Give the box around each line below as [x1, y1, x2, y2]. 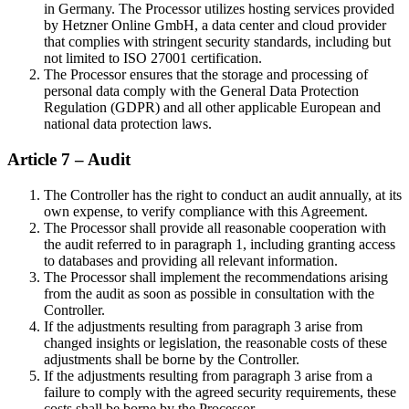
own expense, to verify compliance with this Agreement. [44, 203, 368, 219]
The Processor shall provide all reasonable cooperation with [44, 219, 386, 236]
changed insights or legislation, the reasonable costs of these [44, 334, 387, 351]
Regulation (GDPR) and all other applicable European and [44, 100, 381, 116]
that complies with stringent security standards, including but [44, 34, 391, 50]
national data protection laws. [44, 116, 212, 132]
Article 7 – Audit [7, 150, 131, 170]
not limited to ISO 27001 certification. [44, 50, 262, 67]
